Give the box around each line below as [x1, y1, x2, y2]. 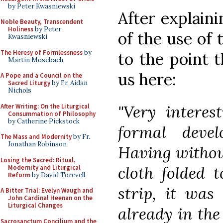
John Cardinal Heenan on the [8, 194, 93, 202]
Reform [8, 170, 30, 179]
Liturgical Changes [8, 201, 63, 210]
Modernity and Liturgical [8, 163, 81, 172]
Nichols [8, 86, 31, 95]
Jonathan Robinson [8, 140, 67, 148]
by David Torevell [30, 170, 85, 179]
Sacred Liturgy [8, 79, 50, 87]
